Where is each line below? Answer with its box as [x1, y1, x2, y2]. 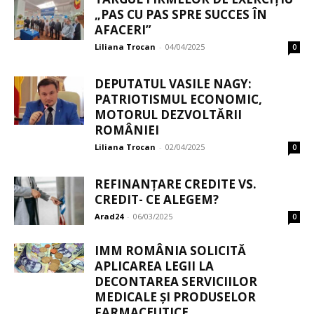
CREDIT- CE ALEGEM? [95, 191, 219, 208]
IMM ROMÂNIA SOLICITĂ [95, 243, 246, 259]
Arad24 [95, 211, 123, 222]
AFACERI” [95, 22, 151, 39]
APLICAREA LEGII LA [95, 258, 214, 275]
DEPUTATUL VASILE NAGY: [95, 76, 252, 93]
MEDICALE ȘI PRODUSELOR [95, 289, 256, 306]
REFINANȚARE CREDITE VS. [95, 176, 257, 193]
